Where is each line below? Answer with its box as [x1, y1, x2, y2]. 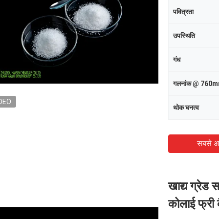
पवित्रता [173, 8, 194, 16]
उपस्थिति [173, 32, 195, 40]
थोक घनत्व [173, 104, 199, 111]
